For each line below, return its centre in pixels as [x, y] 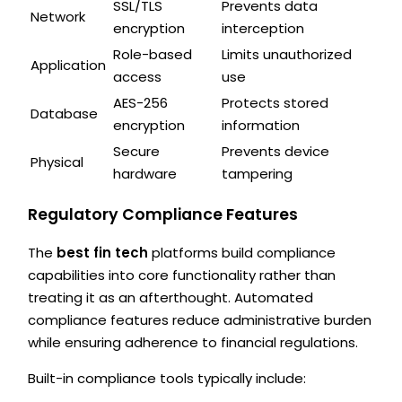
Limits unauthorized [287, 54]
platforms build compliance [242, 253]
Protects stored [275, 102]
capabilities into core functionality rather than [182, 275]
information [261, 125]
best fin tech [103, 253]
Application [69, 65]
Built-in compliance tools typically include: [167, 379]
